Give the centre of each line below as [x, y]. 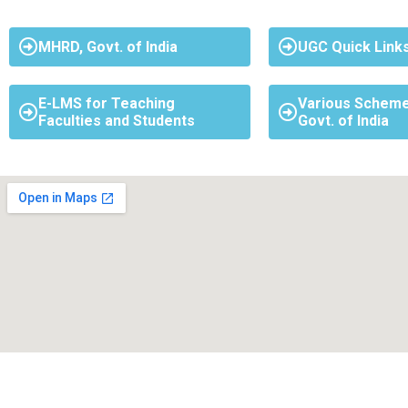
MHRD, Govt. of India [108, 47]
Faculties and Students [117, 121]
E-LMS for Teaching [107, 103]
